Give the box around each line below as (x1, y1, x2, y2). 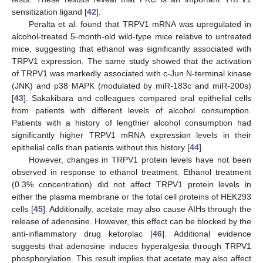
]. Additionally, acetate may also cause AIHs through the (42, 204, 252, 214)
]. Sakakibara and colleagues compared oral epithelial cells (23, 93, 251, 103)
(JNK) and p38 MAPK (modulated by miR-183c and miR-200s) (12, 81, 251, 91)
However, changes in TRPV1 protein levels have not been (28, 155, 251, 165)
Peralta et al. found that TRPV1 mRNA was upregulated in (28, 19, 251, 29)
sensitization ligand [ (12, 7, 87, 17)
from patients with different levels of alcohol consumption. (12, 106, 251, 116)
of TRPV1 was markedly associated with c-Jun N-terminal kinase (12, 69, 251, 79)
